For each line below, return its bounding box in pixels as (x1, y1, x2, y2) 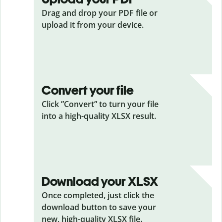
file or (136, 7, 158, 18)
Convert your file (42, 82, 134, 98)
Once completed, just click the (42, 190, 154, 201)
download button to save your (42, 202, 156, 213)
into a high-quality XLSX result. (42, 111, 156, 121)
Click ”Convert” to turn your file (42, 99, 159, 110)
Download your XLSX (42, 173, 158, 189)
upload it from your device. (42, 19, 144, 30)
